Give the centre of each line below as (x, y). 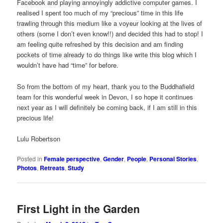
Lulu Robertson (39, 138)
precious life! (36, 117)
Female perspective (72, 159)
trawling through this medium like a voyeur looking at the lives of (110, 23)
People (137, 159)
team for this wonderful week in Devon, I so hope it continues (105, 97)
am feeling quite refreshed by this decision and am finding (100, 44)
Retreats (53, 167)
